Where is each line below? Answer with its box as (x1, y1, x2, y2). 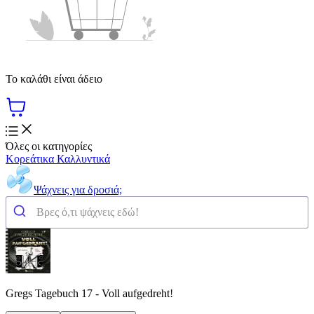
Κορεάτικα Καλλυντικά (6, 152, 110, 165)
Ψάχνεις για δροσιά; (34, 183, 122, 196)
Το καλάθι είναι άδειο (6, 72, 102, 85)
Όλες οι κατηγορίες (6, 139, 92, 152)
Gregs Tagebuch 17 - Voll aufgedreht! (6, 287, 173, 299)
